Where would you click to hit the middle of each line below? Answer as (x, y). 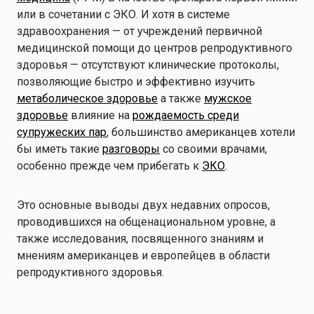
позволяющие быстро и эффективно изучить (136, 82)
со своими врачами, (213, 149)
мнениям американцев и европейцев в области (143, 255)
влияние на (100, 115)
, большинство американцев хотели (201, 132)
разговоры (131, 149)
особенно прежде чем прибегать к (109, 166)
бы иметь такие (60, 149)
